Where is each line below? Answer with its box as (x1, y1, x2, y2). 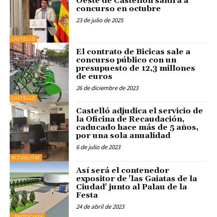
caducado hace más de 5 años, (76, 123, 199, 133)
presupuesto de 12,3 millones (76, 63, 196, 73)
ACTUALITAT (12, 154, 40, 161)
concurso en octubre (76, 4, 161, 14)
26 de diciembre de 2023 (76, 83, 139, 92)
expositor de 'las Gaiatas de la (76, 173, 198, 184)
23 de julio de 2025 (76, 16, 124, 25)
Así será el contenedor (76, 165, 170, 175)
